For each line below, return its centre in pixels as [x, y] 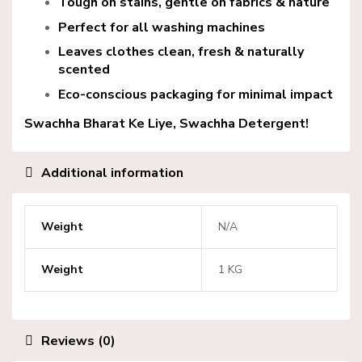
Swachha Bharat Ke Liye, [102, 124]
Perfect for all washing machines [162, 27]
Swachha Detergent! [244, 124]
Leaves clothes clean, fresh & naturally [181, 52]
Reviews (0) [78, 341]
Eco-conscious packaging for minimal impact [196, 95]
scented [84, 70]
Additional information [112, 173]
